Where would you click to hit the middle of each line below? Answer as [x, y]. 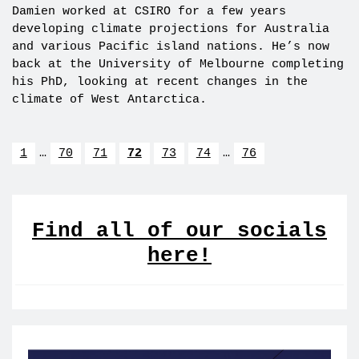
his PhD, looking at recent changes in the [159, 82]
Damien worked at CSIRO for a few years [149, 11]
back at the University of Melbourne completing [177, 64]
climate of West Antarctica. [109, 99]
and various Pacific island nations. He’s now [170, 46]
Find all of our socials [179, 230]
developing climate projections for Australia [170, 29]
